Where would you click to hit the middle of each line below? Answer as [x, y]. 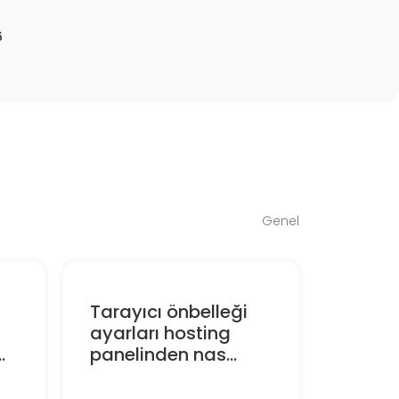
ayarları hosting [160, 333]
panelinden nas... [163, 354]
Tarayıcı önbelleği [168, 311]
